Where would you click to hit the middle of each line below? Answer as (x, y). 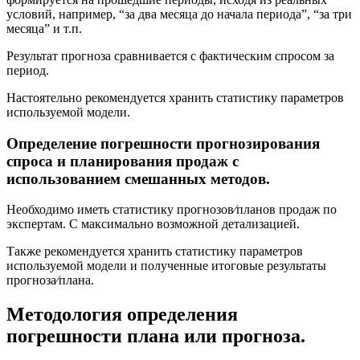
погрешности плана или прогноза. (156, 336)
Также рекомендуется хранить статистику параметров (155, 252)
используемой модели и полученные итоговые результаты (166, 266)
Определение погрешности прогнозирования (163, 143)
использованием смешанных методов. (138, 178)
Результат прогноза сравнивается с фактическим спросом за (170, 55)
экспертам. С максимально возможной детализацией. (153, 224)
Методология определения (122, 315)
